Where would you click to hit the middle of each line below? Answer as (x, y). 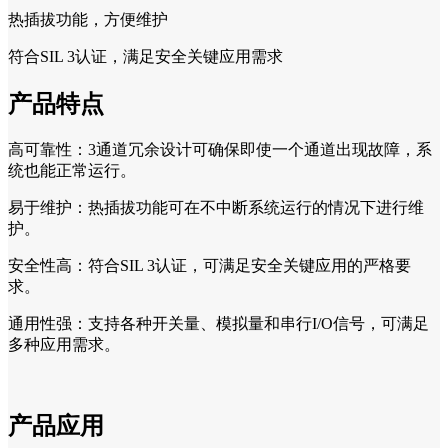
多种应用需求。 (64, 345)
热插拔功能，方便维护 (88, 20)
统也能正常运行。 (72, 171)
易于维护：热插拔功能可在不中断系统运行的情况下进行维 (216, 208)
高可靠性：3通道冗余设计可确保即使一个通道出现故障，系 (220, 150)
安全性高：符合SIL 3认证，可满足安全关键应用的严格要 (209, 266)
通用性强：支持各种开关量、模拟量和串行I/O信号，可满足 (218, 324)
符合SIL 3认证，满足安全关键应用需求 (145, 57)
